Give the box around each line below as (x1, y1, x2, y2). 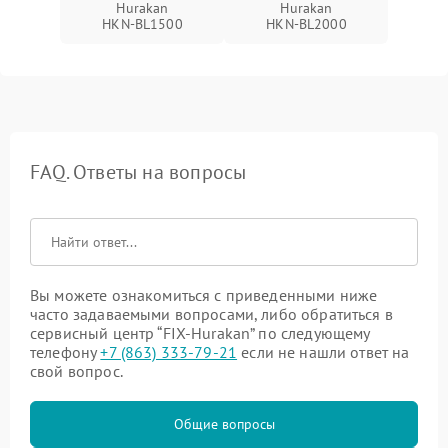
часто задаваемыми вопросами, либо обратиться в (30, 303, 393, 324)
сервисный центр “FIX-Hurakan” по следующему (30, 322, 370, 343)
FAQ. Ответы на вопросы (30, 158, 247, 185)
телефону (30, 341, 101, 362)
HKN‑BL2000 (266, 14, 347, 33)
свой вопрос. (30, 360, 123, 381)
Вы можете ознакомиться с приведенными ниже (30, 284, 378, 305)
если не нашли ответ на (237, 341, 410, 362)
